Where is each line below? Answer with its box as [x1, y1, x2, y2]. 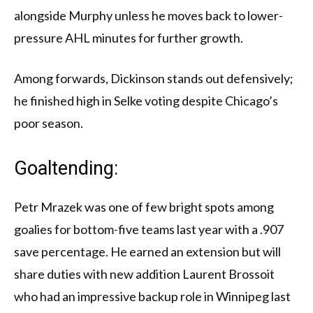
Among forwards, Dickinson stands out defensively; [14, 71, 293, 87]
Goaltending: [14, 157, 118, 180]
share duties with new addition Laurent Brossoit [14, 266, 275, 282]
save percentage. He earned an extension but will [14, 244, 281, 260]
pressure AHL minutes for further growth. [14, 30, 243, 46]
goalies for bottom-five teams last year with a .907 [14, 221, 284, 238]
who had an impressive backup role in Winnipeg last [14, 289, 291, 305]
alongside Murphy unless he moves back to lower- [14, 8, 283, 24]
